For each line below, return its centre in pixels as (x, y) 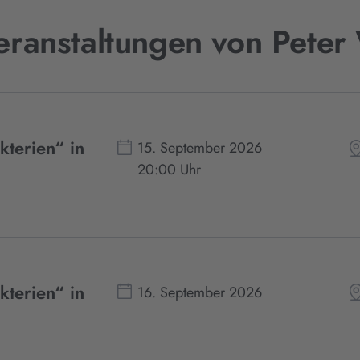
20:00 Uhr (170, 170)
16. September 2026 (200, 292)
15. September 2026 (200, 148)
